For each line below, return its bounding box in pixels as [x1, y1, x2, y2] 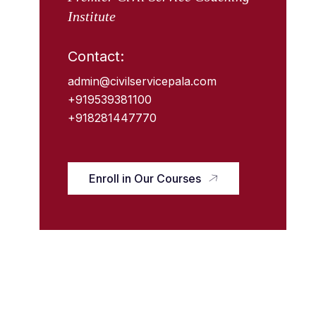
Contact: [68, 48, 124, 65]
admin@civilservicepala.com [68, 74, 217, 88]
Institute [68, 8, 116, 24]
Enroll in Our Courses [89, 171, 201, 186]
